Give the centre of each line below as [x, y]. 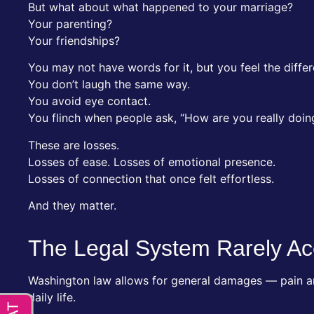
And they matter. [72, 206]
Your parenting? [70, 24]
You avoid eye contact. [89, 101]
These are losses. [74, 145]
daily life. [52, 298]
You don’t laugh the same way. [109, 84]
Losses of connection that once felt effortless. [151, 178]
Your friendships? [74, 41]
